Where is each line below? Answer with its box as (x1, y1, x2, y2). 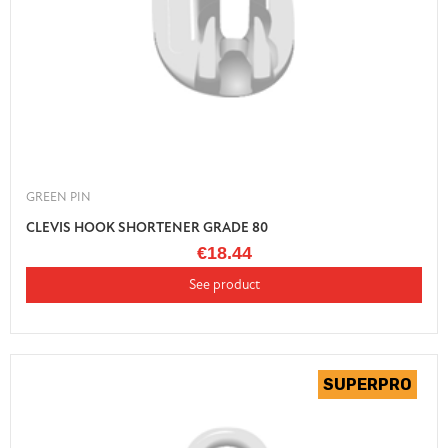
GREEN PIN (26, 189, 91, 206)
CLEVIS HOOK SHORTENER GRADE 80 (26, 219, 268, 237)
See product (188, 276, 260, 294)
